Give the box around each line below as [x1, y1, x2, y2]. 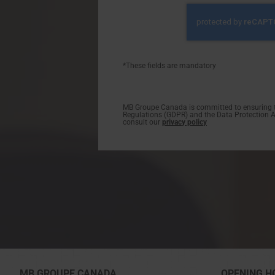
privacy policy [162, 118, 207, 127]
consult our [123, 118, 162, 127]
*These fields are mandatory [123, 61, 216, 71]
